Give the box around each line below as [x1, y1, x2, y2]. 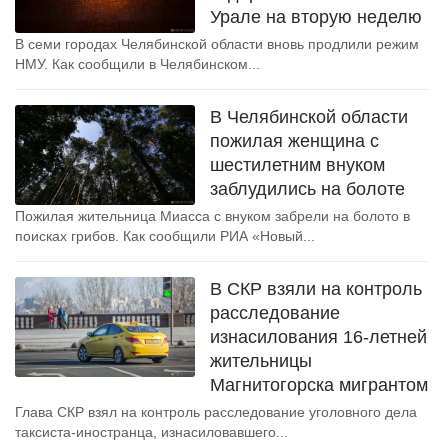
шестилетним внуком [210, 155, 385, 175]
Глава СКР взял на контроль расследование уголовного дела [15, 404, 417, 420]
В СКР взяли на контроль [210, 279, 422, 299]
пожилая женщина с [210, 131, 379, 151]
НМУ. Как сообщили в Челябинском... [15, 56, 260, 72]
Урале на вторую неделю [210, 7, 422, 27]
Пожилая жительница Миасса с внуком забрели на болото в [15, 208, 410, 224]
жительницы [210, 351, 312, 371]
